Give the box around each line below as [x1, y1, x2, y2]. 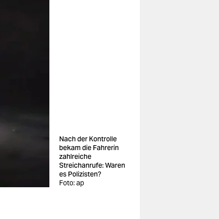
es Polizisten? [59, 170, 101, 178]
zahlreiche [59, 152, 91, 161]
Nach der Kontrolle [59, 134, 117, 143]
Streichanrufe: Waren [59, 161, 125, 170]
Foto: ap [59, 178, 84, 187]
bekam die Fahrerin [59, 143, 119, 152]
